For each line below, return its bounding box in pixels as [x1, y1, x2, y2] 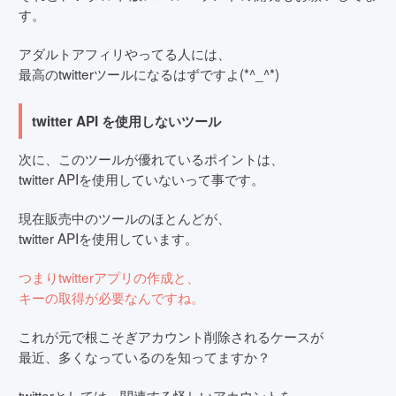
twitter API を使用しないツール [32, 110, 222, 131]
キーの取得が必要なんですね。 [19, 287, 204, 308]
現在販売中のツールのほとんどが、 [19, 208, 231, 228]
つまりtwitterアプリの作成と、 [19, 267, 200, 287]
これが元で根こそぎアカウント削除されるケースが [19, 326, 324, 346]
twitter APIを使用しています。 [19, 228, 198, 248]
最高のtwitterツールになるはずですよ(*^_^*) [19, 63, 279, 83]
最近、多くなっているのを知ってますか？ [19, 346, 270, 367]
